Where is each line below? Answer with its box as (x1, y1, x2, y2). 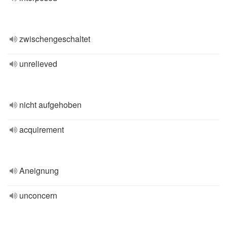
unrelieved (19, 58, 57, 69)
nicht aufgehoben (19, 99, 82, 110)
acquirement (19, 124, 64, 135)
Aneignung (19, 165, 59, 176)
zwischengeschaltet (19, 33, 90, 45)
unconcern (19, 190, 57, 201)
